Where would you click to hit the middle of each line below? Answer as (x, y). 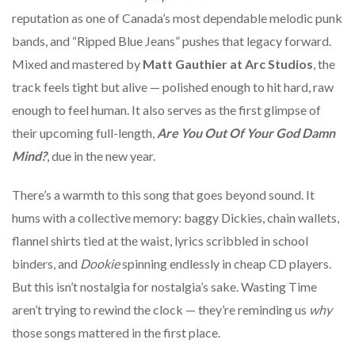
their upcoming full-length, (84, 132)
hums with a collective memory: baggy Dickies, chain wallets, (176, 217)
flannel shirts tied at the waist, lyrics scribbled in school (160, 240)
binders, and (46, 263)
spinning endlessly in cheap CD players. (225, 263)
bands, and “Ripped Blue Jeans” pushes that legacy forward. (172, 40)
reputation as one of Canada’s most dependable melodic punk (177, 17)
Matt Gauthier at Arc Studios (228, 63)
